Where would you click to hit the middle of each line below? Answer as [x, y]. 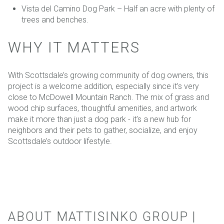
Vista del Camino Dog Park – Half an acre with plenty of [118, 8]
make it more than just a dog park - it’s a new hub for [99, 119]
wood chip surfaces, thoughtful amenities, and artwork [102, 108]
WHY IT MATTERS [74, 48]
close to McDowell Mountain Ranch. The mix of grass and [108, 97]
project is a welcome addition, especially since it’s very [103, 86]
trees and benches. [55, 19]
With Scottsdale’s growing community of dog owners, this [108, 75]
